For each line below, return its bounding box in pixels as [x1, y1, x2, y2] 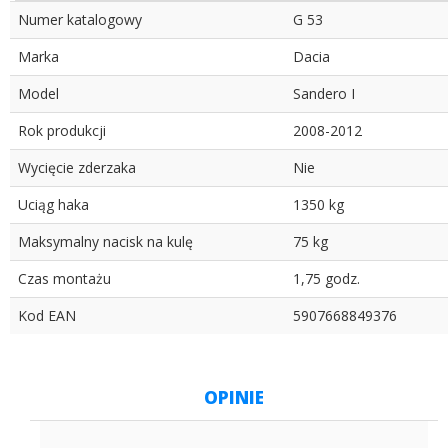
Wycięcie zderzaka [18, 158, 136, 178]
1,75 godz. [293, 269, 360, 289]
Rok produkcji [18, 121, 106, 141]
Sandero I [293, 84, 355, 104]
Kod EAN [18, 306, 76, 326]
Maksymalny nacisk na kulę [18, 232, 193, 252]
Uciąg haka [18, 195, 89, 215]
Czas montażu [18, 269, 111, 289]
